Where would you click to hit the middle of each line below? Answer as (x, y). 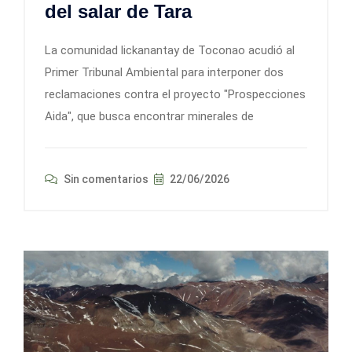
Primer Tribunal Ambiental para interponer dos (164, 73)
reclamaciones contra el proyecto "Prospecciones (175, 95)
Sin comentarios (105, 180)
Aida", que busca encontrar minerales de (149, 117)
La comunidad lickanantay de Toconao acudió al (170, 51)
